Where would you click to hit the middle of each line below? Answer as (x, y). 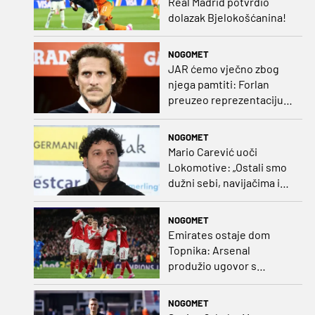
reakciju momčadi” (212, 214)
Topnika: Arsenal (209, 250)
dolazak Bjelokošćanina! (227, 17)
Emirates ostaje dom (219, 234)
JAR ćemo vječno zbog (223, 69)
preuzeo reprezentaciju (225, 100)
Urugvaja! (191, 115)
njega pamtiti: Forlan (218, 84)
